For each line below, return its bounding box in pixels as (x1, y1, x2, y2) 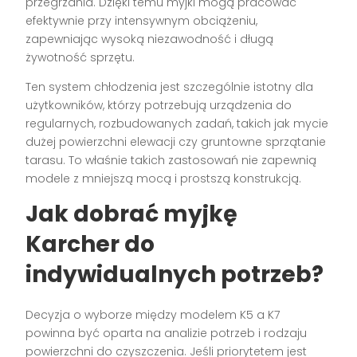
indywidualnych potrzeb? (25, 259, 324, 291)
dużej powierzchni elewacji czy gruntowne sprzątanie (25, 134, 327, 151)
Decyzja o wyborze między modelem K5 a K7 (25, 307, 280, 324)
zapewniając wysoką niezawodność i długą (25, 31, 274, 48)
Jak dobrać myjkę (25, 198, 238, 230)
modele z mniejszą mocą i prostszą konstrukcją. (25, 171, 302, 187)
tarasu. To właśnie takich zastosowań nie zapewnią (25, 152, 317, 169)
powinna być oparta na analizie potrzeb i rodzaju (25, 325, 308, 342)
